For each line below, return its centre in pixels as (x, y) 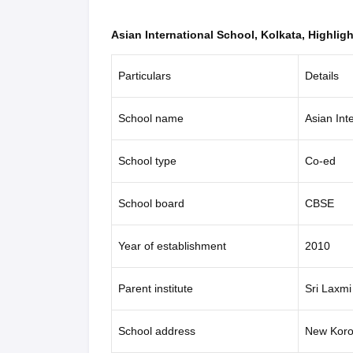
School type (147, 161)
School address (156, 331)
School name (150, 118)
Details (321, 76)
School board (151, 203)
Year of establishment (184, 246)
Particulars (144, 76)
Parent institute (155, 288)
